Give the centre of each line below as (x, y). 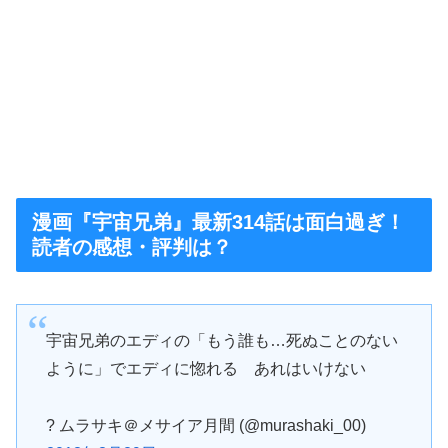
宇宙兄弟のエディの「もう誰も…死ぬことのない (221, 341)
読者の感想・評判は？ (132, 246)
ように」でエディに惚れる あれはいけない (205, 369)
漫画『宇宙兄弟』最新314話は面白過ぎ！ (218, 221)
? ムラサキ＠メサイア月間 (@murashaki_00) (205, 426)
